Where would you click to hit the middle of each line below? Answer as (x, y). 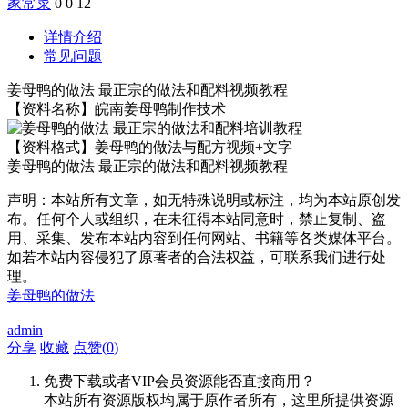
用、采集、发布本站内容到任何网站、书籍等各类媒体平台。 (204, 238)
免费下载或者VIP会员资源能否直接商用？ (179, 381)
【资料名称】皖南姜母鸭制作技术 (117, 108)
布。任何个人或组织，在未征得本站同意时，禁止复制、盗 (197, 219)
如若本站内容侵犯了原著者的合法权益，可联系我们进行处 (197, 257)
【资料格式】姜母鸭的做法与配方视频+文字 (150, 147)
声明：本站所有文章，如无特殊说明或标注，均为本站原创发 (204, 199)
